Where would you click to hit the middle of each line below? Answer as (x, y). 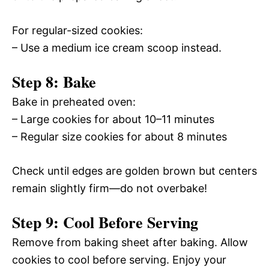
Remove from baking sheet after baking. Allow (130, 242)
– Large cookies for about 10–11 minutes (113, 119)
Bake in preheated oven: (74, 101)
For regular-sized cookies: (77, 30)
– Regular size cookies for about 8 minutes (119, 136)
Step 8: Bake (54, 81)
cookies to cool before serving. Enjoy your (119, 259)
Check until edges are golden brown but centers (134, 171)
